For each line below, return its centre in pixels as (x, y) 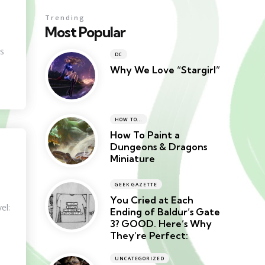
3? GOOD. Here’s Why (161, 224)
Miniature (132, 159)
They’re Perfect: (149, 236)
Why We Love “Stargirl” (165, 70)
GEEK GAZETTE (136, 185)
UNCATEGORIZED (140, 258)
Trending (65, 18)
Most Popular (85, 32)
